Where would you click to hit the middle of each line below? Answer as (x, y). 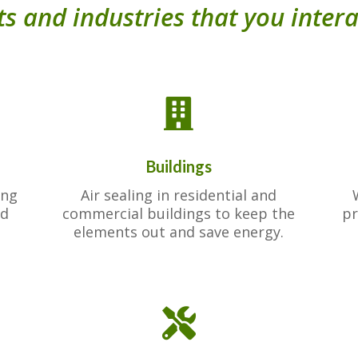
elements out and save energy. (179, 231)
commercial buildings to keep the (179, 213)
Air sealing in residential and (179, 195)
